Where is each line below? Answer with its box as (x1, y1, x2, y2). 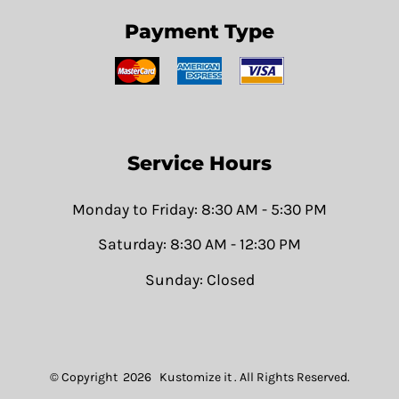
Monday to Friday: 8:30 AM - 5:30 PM (72, 199, 327, 218)
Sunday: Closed (144, 270, 255, 289)
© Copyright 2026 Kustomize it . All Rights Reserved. (49, 370, 350, 386)
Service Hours (127, 151, 272, 175)
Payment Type (125, 19, 274, 44)
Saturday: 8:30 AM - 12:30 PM (98, 235, 301, 254)
